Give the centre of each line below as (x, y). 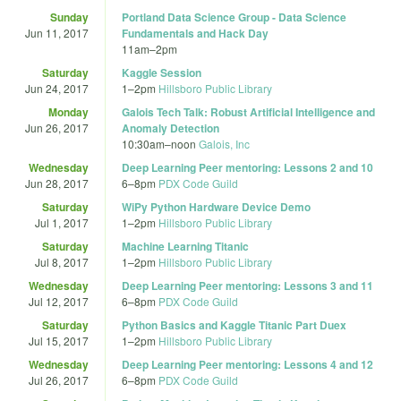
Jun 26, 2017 (57, 127)
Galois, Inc (224, 143)
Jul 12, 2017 (59, 301)
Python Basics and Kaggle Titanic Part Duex (234, 324)
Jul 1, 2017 (62, 222)
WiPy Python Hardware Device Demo (216, 206)
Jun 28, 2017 (57, 183)
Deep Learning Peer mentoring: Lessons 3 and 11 (247, 285)
